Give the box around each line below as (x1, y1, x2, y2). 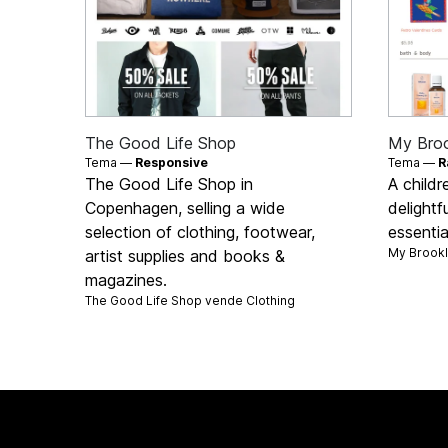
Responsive (135, 154, 209, 170)
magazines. (85, 269, 168, 290)
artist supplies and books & (85, 245, 286, 266)
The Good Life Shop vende (85, 292, 247, 308)
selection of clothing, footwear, (85, 221, 316, 242)
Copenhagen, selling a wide (85, 197, 286, 218)
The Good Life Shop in (85, 173, 254, 194)
